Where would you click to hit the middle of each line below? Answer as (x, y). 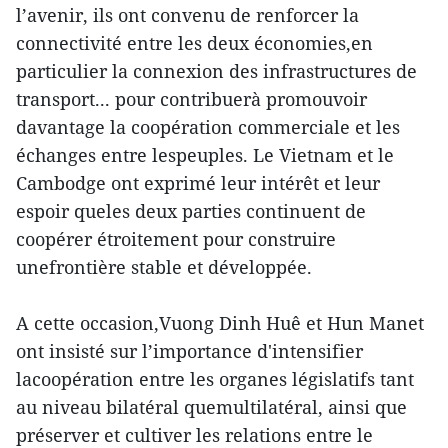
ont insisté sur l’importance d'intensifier (189, 350)
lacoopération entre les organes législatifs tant (215, 378)
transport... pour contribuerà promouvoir (191, 98)
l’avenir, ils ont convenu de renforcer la (187, 14)
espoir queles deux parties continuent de (191, 210)
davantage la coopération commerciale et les (208, 126)
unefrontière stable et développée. (164, 266)
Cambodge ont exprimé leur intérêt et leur (198, 182)
